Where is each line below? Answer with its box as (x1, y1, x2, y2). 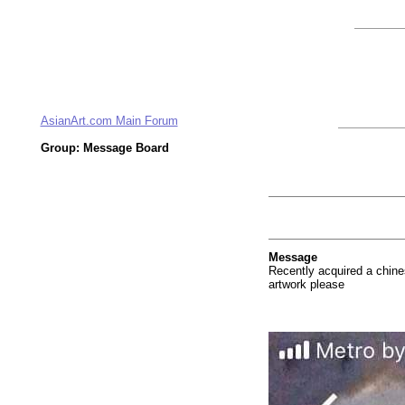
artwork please (268, 278, 344, 291)
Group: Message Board (40, 141, 169, 155)
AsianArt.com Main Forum (40, 114, 178, 127)
